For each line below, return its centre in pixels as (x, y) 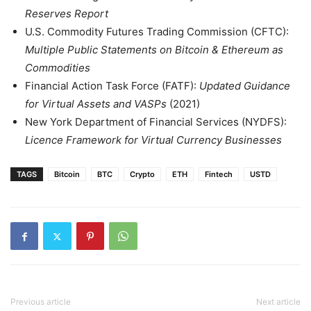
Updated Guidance (245, 86)
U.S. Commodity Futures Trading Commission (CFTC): (157, 32)
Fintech (219, 175)
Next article (278, 302)
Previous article (41, 302)
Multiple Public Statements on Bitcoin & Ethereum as (154, 50)
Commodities (58, 68)
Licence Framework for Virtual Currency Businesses (153, 140)
